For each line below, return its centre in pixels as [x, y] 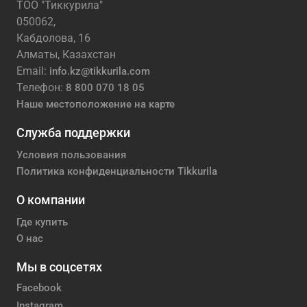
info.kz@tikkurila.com [100, 72]
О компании [51, 199]
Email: [33, 71]
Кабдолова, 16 [53, 38]
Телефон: [41, 88]
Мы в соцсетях [59, 267]
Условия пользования [71, 155]
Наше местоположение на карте [96, 105]
